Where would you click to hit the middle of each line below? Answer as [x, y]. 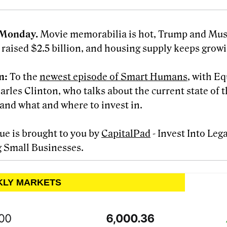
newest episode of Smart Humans [113, 77]
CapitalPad [126, 134]
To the [25, 77]
